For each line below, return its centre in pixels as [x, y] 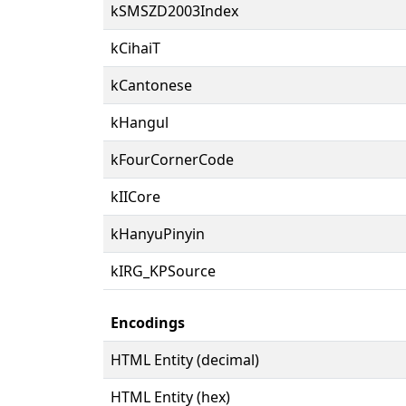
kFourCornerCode [172, 159]
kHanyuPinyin [158, 233]
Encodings [148, 322]
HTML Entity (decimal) [185, 359]
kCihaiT [135, 48]
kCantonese [151, 85]
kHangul [140, 122]
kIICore [135, 196]
